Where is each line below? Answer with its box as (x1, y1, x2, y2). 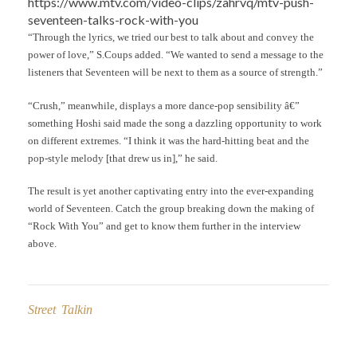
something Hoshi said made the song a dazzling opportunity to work (28, 116, 322, 129)
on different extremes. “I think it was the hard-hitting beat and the (28, 134, 309, 147)
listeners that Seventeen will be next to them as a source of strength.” (28, 66, 323, 79)
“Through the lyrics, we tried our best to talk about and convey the (28, 31, 314, 44)
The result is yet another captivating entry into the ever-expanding (28, 185, 314, 198)
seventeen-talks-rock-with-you (28, 12, 198, 28)
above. (28, 237, 57, 250)
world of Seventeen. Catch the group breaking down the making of (28, 202, 314, 215)
